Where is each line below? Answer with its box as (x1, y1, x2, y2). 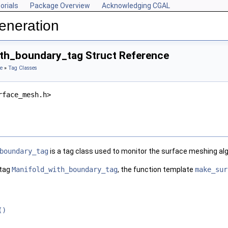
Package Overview (30, 2, 90, 10)
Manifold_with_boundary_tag (12, 165, 118, 174)
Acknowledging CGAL (102, 2, 170, 10)
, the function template (118, 165, 195, 174)
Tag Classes (8, 65, 37, 71)
